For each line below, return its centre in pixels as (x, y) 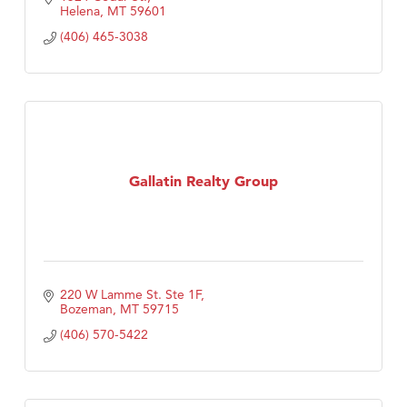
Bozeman (86, 309)
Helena (79, 11)
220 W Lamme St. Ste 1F (130, 295)
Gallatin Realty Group (203, 180)
